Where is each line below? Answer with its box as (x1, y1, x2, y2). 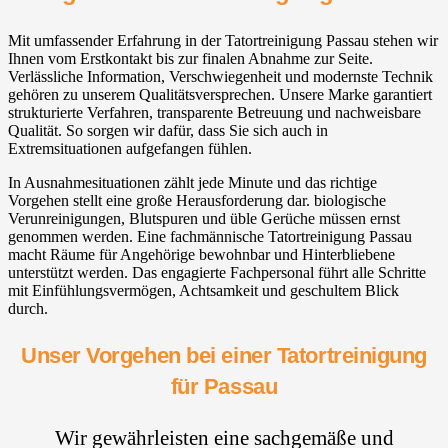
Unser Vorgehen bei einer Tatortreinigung (20, 342, 428, 368)
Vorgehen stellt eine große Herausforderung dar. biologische (8, 191, 386, 209)
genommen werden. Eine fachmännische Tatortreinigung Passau (8, 227, 412, 245)
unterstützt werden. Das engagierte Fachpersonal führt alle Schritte (8, 263, 426, 281)
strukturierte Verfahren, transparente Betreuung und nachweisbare (8, 103, 421, 121)
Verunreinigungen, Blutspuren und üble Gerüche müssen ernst (8, 209, 400, 227)
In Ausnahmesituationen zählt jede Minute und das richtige (8, 173, 377, 191)
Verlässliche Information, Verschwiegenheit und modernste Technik (8, 67, 433, 85)
